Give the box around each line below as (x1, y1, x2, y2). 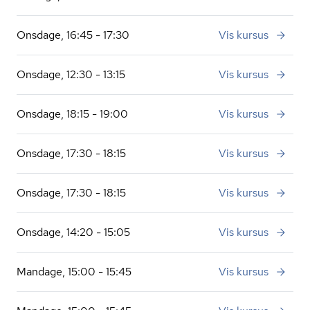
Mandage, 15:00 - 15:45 (17, 264, 131, 279)
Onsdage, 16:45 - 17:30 (17, 28, 129, 42)
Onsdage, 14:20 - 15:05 (17, 225, 130, 239)
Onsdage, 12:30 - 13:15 (17, 67, 125, 82)
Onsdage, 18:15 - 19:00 (17, 107, 128, 121)
